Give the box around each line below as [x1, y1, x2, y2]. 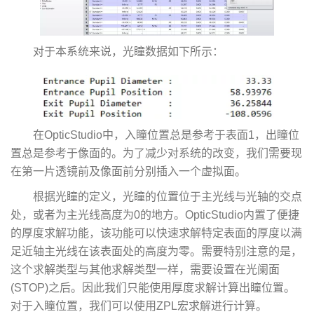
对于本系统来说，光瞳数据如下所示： [33, 46, 224, 58]
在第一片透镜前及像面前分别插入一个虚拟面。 [11, 165, 246, 178]
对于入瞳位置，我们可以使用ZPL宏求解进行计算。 [11, 300, 267, 313]
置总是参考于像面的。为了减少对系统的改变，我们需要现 [11, 147, 302, 160]
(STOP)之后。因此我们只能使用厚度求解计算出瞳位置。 [11, 282, 295, 294]
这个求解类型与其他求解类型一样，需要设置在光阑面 [11, 264, 280, 276]
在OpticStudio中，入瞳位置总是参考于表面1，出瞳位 [33, 129, 299, 142]
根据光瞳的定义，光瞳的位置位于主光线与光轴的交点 [33, 191, 302, 203]
